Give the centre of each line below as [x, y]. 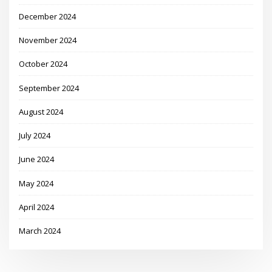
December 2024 [48, 16]
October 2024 [43, 64]
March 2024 [40, 231]
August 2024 [41, 111]
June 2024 [37, 159]
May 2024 [36, 183]
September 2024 [49, 88]
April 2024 [37, 207]
